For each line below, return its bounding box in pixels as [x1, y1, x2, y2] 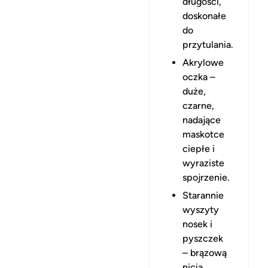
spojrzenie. [182, 171, 230, 183]
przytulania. [182, 38, 233, 50]
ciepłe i [182, 142, 215, 154]
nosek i [182, 218, 212, 230]
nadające [182, 114, 221, 126]
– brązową [182, 246, 227, 258]
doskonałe [182, 10, 226, 22]
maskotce [182, 128, 224, 140]
